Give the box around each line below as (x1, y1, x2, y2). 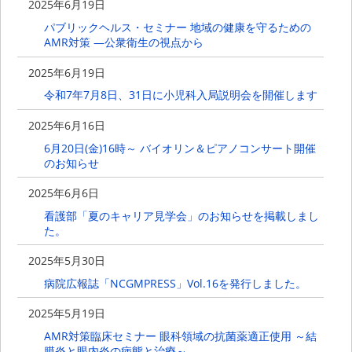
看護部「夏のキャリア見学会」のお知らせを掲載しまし (43, 207, 319, 223)
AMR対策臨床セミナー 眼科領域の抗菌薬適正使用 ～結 (43, 328, 317, 343)
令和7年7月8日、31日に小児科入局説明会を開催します (43, 87, 317, 103)
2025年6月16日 (28, 117, 106, 133)
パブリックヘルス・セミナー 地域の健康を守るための (43, 20, 311, 35)
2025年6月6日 (28, 185, 100, 200)
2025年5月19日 (28, 306, 106, 321)
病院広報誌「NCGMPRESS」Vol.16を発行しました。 (43, 275, 306, 291)
